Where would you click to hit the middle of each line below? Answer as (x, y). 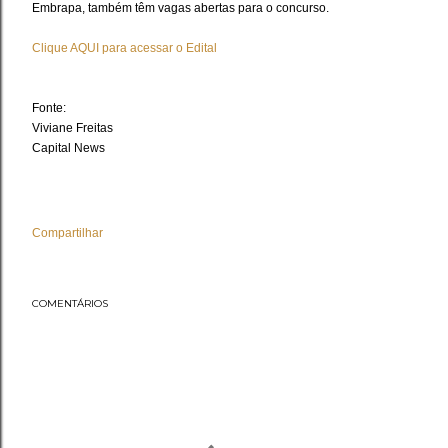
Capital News (68, 148)
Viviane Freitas (72, 128)
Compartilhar (67, 233)
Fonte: (50, 108)
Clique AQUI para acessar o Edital (124, 48)
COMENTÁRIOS (70, 304)
